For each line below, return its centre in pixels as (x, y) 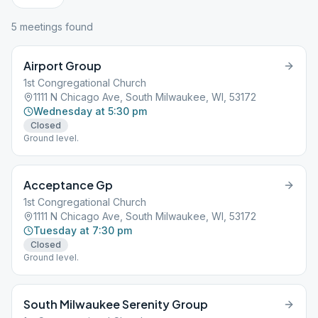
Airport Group (62, 66)
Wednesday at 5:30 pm (90, 111)
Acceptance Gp (68, 185)
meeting (37, 27)
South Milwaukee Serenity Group (116, 304)
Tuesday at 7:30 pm (83, 230)
